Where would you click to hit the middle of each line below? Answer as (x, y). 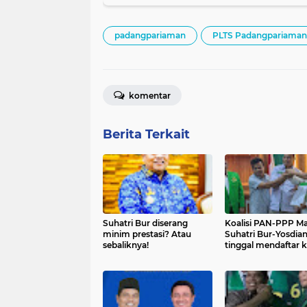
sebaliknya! (126, 245)
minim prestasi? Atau (147, 234)
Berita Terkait (146, 134)
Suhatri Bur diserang (145, 223)
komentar (149, 96)
